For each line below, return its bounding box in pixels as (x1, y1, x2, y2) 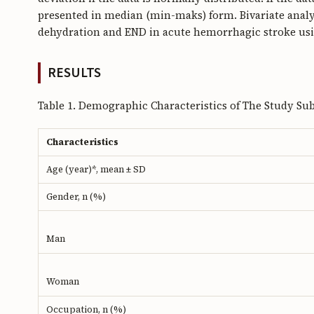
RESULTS (47, 63, 101, 83)
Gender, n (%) (46, 191, 106, 203)
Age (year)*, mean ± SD (46, 163, 146, 176)
